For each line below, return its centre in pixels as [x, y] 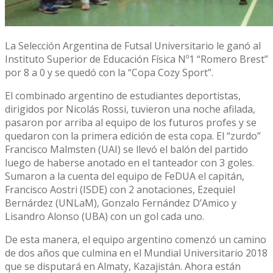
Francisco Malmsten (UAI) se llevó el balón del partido [126, 150]
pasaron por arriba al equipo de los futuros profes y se [131, 123]
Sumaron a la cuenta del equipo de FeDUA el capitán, [125, 176]
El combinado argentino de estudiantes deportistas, [123, 96]
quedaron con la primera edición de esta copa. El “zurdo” [133, 136]
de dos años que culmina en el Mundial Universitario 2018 [136, 253]
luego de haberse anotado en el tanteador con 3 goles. [129, 163]
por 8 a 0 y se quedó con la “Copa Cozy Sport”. [109, 73]
